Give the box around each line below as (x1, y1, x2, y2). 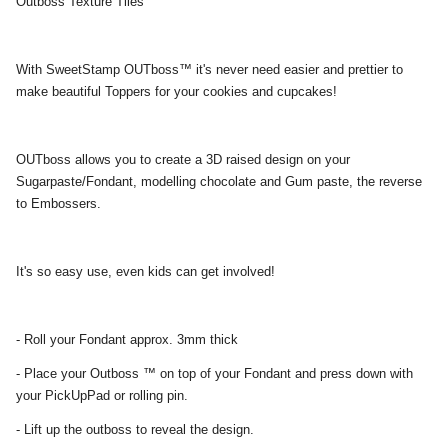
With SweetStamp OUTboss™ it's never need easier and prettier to (16, 61, 403, 77)
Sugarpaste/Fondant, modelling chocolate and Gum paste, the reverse (16, 173, 422, 189)
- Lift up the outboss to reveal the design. (16, 421, 254, 437)
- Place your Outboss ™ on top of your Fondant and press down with (16, 365, 413, 381)
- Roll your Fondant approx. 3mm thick (16, 331, 238, 347)
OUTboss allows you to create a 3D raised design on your (16, 151, 350, 167)
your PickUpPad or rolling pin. (16, 387, 188, 403)
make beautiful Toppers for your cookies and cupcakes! (16, 83, 337, 99)
